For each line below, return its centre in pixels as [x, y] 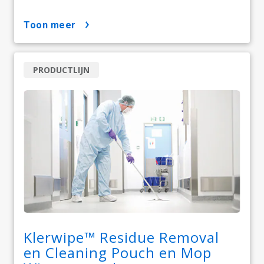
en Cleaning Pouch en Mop [118, 253]
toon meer [53, 25]
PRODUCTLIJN [61, 70]
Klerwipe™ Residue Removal [121, 237]
